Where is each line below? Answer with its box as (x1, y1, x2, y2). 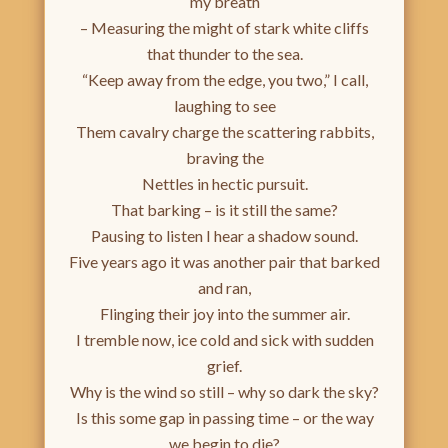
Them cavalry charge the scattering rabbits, (75, 122, 374, 142)
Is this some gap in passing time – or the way (75, 408, 374, 428)
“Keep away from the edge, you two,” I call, (81, 70, 368, 90)
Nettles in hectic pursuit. (141, 174, 308, 194)
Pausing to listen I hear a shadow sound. (91, 226, 358, 246)
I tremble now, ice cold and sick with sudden (75, 330, 374, 350)
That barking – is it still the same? (111, 200, 338, 220)
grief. (207, 356, 242, 376)
